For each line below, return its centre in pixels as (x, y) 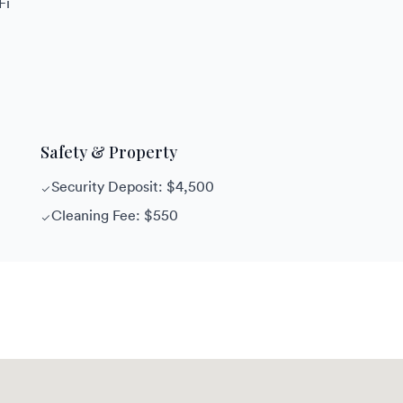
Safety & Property (109, 152)
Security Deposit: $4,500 (133, 186)
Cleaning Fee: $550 (115, 215)
